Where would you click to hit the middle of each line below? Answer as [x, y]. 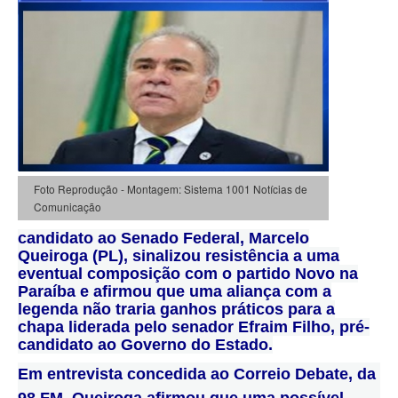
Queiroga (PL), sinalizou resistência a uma [179, 255]
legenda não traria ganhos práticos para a [176, 309]
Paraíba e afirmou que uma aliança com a [175, 291]
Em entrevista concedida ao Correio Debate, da [197, 374]
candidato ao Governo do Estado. [145, 344]
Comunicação [67, 206]
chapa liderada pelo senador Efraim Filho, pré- [194, 326]
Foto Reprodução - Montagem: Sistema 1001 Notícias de [170, 188]
